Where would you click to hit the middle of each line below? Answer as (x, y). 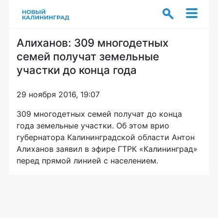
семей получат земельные (88, 56)
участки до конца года (77, 70)
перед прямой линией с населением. (87, 161)
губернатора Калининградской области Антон (106, 137)
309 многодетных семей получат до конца (99, 114)
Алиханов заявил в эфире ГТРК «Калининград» (107, 149)
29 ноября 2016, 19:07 (58, 94)
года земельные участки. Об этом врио (93, 126)
